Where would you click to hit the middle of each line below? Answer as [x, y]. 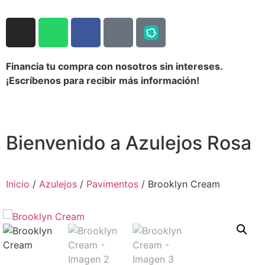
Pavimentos [112, 184]
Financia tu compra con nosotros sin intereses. [114, 66]
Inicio [18, 184]
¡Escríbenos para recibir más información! [103, 80]
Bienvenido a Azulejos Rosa [129, 143]
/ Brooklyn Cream [179, 184]
